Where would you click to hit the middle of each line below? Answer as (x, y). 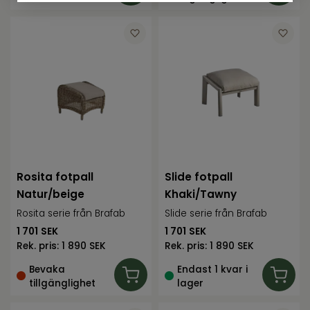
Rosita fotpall (55, 177)
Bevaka (47, 269)
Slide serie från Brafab (216, 214)
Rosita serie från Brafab (71, 214)
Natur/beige (51, 194)
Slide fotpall (199, 177)
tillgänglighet (63, 283)
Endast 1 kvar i (213, 269)
